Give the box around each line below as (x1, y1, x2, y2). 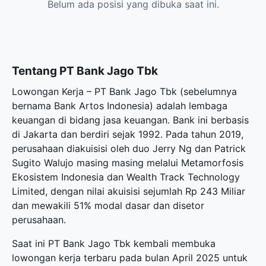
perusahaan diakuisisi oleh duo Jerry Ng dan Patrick (12, 142, 246, 154)
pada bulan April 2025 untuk (116, 252, 248, 264)
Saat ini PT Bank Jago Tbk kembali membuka (12, 237, 216, 249)
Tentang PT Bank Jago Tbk (12, 64, 158, 78)
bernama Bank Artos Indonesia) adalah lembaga (12, 100, 227, 112)
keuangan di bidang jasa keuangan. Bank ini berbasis (12, 114, 249, 126)
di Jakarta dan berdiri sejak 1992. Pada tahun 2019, (12, 128, 243, 140)
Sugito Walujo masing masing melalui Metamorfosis (12, 157, 243, 169)
